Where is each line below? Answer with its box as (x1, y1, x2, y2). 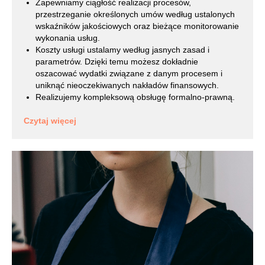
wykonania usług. (35, 33, 100, 43)
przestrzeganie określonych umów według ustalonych (35, 9, 235, 19)
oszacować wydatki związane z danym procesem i (35, 68, 222, 78)
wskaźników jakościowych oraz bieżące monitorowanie (35, 21, 239, 31)
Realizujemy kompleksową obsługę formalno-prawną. (35, 92, 235, 102)
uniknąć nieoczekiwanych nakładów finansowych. (35, 80, 219, 90)
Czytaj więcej (24, 115, 76, 125)
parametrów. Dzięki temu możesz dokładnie (35, 56, 198, 66)
